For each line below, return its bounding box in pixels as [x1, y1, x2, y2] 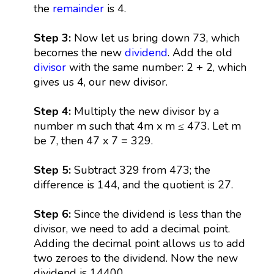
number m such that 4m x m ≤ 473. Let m [33, 118, 241, 133]
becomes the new [33, 45, 125, 60]
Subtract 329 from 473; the [73, 162, 210, 177]
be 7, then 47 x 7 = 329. [33, 133, 153, 148]
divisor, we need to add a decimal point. [33, 221, 230, 236]
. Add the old [167, 45, 232, 60]
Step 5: [33, 162, 74, 177]
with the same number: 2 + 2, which [65, 59, 246, 75]
